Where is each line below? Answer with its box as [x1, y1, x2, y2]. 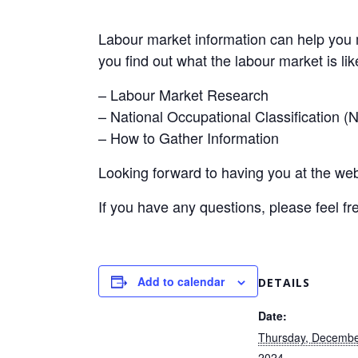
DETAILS [258, 275, 310, 290]
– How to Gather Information [98, 127, 279, 148]
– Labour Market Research [98, 84, 268, 105]
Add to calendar [137, 273, 225, 289]
